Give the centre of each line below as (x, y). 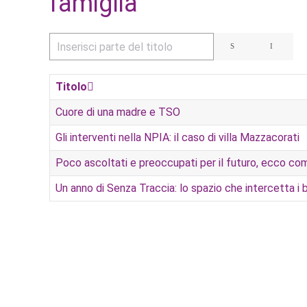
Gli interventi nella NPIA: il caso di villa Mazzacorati (177, 137)
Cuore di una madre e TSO (118, 112)
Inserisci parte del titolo (109, 41)
